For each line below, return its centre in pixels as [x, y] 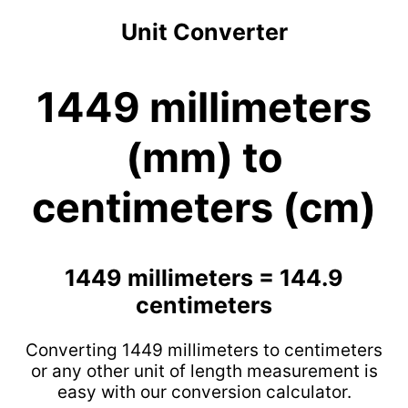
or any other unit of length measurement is [204, 371]
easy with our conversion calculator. [204, 392]
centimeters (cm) [204, 207]
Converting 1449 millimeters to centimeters [204, 350]
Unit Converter [204, 32]
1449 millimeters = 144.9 [204, 278]
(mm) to [204, 157]
